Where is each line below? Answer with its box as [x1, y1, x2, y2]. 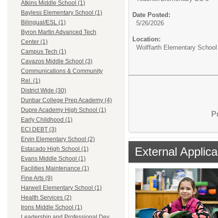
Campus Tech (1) [21, 48, 66, 55]
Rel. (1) [21, 77, 40, 85]
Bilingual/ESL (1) [21, 19, 66, 26]
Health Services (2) [21, 194, 72, 201]
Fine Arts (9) [21, 175, 53, 182]
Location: [132, 36, 161, 43]
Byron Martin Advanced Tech [21, 29, 96, 36]
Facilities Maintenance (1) [21, 165, 89, 172]
